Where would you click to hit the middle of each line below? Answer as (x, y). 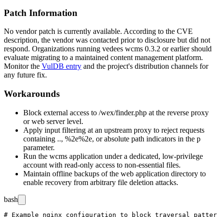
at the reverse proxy (178, 112)
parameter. (39, 147)
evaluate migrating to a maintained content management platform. (103, 58)
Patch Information (41, 13)
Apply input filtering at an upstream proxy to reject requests (114, 130)
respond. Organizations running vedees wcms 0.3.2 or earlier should (108, 49)
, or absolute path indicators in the (144, 139)
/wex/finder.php (123, 112)
